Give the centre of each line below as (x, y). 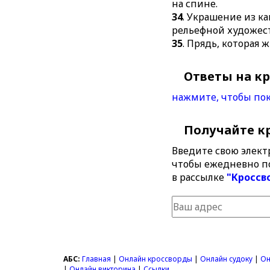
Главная (97, 259)
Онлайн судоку (227, 259)
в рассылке (199, 177)
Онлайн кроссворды (156, 259)
